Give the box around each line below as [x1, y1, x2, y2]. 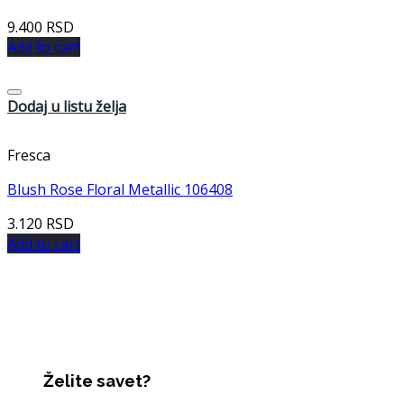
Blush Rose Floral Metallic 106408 [7, 179, 233, 199]
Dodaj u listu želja [7, 96, 126, 116]
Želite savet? [43, 371, 151, 391]
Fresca [7, 144, 50, 165]
